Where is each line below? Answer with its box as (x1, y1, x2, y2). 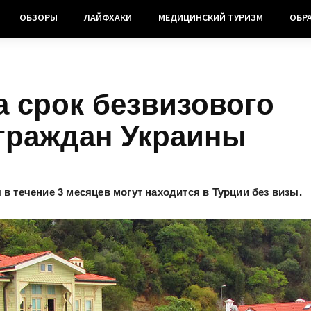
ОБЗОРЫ (19, 11, 58, 24)
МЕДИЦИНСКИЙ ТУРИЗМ (158, 11, 263, 24)
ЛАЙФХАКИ (83, 11, 132, 24)
